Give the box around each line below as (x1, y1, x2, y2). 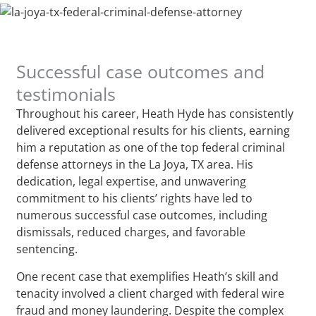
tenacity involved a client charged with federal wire (16, 285, 285, 301)
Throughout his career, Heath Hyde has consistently (16, 105, 294, 121)
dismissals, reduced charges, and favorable (16, 224, 246, 240)
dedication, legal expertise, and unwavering (16, 173, 247, 189)
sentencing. (16, 241, 78, 257)
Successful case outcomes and (16, 59, 265, 83)
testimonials (16, 81, 116, 106)
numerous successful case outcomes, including (16, 207, 268, 223)
